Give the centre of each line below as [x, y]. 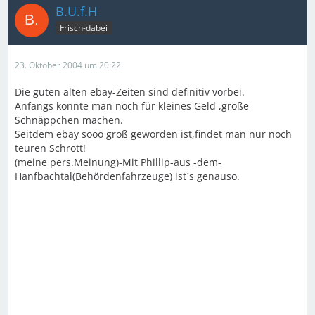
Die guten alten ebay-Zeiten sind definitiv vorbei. [130, 92]
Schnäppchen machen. [69, 120]
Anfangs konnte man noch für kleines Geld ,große [132, 106]
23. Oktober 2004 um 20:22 [68, 65]
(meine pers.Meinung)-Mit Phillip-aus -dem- [118, 162]
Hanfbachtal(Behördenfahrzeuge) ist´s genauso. [127, 176]
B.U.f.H [76, 11]
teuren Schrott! [50, 148]
